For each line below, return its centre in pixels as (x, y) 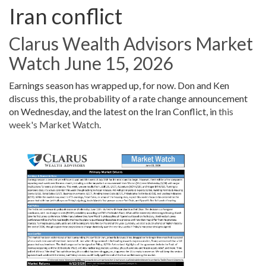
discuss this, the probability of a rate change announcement (128, 98)
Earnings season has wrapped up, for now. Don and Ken (119, 85)
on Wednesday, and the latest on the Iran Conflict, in (114, 111)
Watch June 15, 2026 (91, 63)
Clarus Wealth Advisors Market (131, 43)
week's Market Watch (54, 124)
